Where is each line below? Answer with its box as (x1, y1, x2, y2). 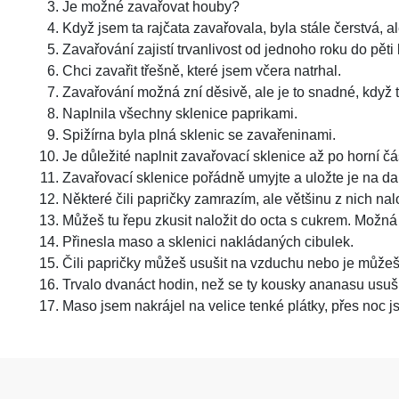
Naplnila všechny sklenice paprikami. (62, 106, 297, 121)
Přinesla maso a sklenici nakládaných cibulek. (62, 234, 354, 249)
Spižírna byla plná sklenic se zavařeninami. (62, 127, 336, 142)
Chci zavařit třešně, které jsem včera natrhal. (62, 63, 341, 78)
